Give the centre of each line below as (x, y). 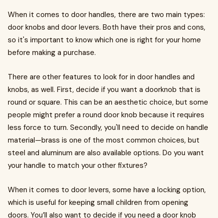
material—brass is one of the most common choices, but (104, 140)
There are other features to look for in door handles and (101, 77)
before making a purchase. (52, 53)
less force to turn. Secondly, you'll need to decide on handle (108, 127)
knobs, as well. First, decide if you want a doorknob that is (104, 90)
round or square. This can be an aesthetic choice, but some (108, 102)
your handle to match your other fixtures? (78, 165)
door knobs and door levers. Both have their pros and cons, (107, 27)
